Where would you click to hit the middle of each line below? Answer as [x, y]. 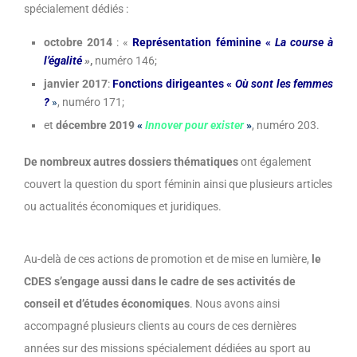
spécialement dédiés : [76, 9]
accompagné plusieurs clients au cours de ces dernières [160, 326]
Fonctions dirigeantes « [174, 84]
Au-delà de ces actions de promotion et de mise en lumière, [168, 259]
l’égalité [64, 61]
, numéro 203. [286, 126]
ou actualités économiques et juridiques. [123, 207]
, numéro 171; [91, 102]
